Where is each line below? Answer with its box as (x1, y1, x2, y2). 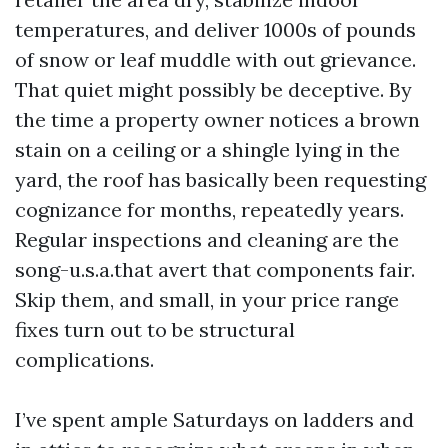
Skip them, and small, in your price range (15, 287, 399, 312)
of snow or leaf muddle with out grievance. (15, 47, 416, 72)
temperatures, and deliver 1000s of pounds (15, 17, 416, 42)
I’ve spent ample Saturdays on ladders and (15, 407, 414, 432)
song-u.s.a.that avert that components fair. (15, 257, 415, 282)
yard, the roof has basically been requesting (15, 167, 426, 192)
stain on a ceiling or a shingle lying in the (15, 137, 400, 162)
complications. (15, 347, 154, 372)
